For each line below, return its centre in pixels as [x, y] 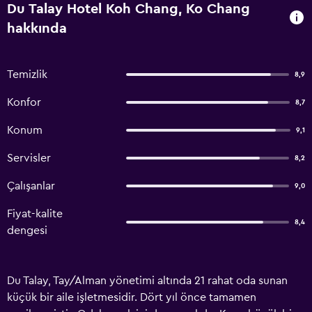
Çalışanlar [31, 186]
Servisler [29, 158]
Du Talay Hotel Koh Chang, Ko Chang [128, 9]
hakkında [37, 29]
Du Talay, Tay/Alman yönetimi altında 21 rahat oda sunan [147, 281]
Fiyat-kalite [35, 214]
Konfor [24, 102]
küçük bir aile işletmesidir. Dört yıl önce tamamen [132, 297]
